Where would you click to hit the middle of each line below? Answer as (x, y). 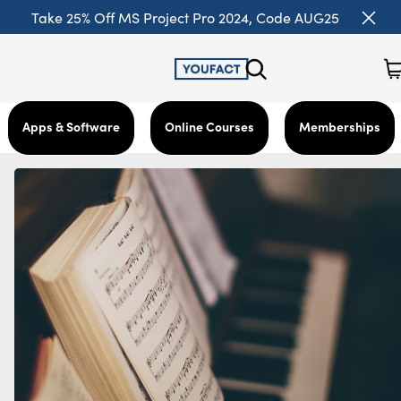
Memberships (340, 126)
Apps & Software (71, 126)
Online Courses (209, 126)
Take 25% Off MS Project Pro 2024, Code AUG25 (185, 17)
